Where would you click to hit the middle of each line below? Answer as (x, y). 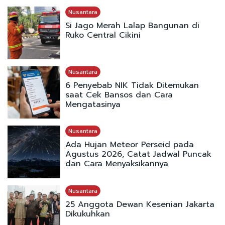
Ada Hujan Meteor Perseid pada (129, 145)
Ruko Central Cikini (103, 35)
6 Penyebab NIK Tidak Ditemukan (132, 85)
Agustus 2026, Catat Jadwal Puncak (138, 154)
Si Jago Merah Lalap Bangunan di (132, 26)
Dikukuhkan (87, 214)
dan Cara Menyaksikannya (117, 164)
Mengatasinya (93, 104)
